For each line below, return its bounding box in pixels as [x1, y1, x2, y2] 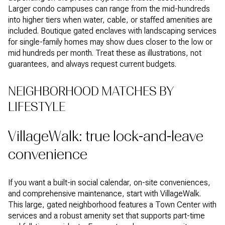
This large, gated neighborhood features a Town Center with [8, 199, 216, 209]
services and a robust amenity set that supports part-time [8, 210, 205, 220]
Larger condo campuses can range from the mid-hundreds [8, 4, 210, 14]
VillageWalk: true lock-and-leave [8, 128, 203, 145]
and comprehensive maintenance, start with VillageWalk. [8, 188, 201, 198]
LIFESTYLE [8, 99, 65, 114]
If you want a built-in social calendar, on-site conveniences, [8, 177, 210, 187]
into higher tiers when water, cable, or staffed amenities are [8, 15, 212, 25]
